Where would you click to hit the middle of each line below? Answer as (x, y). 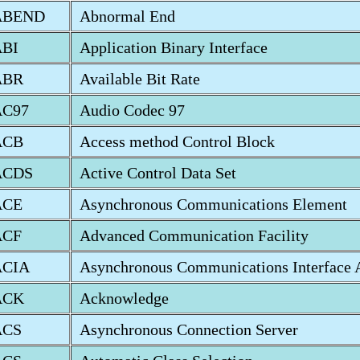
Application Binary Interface (174, 47)
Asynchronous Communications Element (213, 204)
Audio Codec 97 (132, 110)
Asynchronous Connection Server (189, 329)
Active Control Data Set (158, 173)
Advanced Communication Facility (194, 235)
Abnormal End (127, 16)
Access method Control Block (177, 141)
